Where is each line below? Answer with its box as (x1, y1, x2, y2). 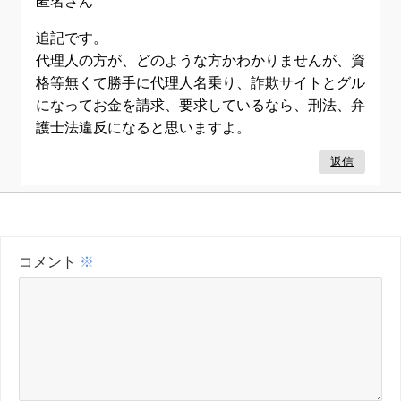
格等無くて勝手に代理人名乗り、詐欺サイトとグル (36, 75, 365, 90)
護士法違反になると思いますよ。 (36, 120, 251, 135)
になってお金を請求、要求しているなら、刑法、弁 (36, 98, 365, 113)
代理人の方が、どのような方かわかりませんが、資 (36, 53, 365, 68)
